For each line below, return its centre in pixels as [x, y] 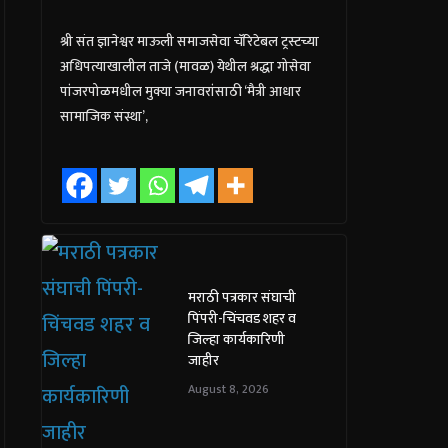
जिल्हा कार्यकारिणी [236, 339]
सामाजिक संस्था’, [103, 116]
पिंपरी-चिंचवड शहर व [241, 318]
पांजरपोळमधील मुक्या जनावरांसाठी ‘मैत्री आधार [180, 91]
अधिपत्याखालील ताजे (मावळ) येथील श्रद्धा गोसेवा [185, 66]
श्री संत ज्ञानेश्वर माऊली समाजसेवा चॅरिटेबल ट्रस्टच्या [189, 41]
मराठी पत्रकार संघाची [241, 297]
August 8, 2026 [228, 388]
